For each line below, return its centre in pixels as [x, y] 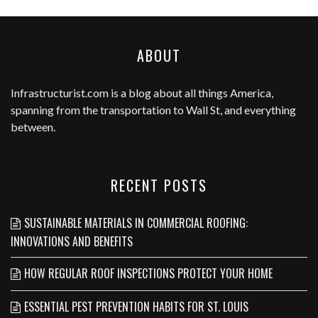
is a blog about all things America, [191, 93]
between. [33, 127]
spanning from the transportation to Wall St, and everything [153, 110]
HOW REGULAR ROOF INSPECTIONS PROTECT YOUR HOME [148, 274]
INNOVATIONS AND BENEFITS [72, 242]
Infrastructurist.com [60, 93]
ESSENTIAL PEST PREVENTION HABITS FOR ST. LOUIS [136, 307]
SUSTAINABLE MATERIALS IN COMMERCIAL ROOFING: [136, 223]
